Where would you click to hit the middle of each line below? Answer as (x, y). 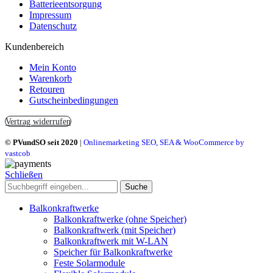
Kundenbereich (34, 46)
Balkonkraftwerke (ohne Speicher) (120, 219)
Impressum (50, 15)
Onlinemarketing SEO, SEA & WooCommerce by (164, 142)
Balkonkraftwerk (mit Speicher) (115, 230)
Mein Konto (53, 67)
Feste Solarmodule (89, 263)
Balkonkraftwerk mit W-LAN (111, 241)
